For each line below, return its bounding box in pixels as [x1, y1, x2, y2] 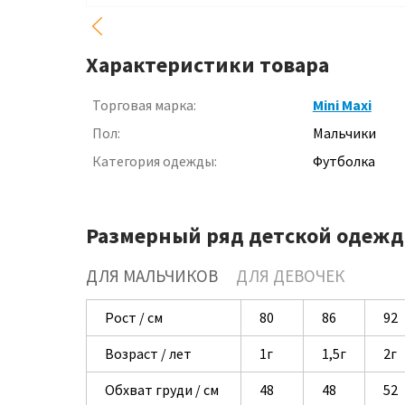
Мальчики [312, 124, 376, 142]
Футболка [312, 152, 375, 170]
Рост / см [105, 308, 163, 326]
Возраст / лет [105, 344, 192, 363]
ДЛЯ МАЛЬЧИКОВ [86, 265, 218, 287]
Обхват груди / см [105, 381, 219, 399]
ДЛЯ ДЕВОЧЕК [236, 265, 344, 287]
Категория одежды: [92, 152, 217, 170]
